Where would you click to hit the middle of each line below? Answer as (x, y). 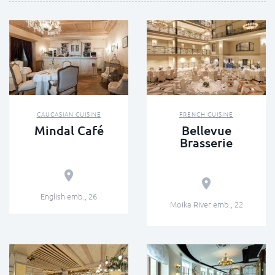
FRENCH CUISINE (206, 114)
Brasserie (206, 143)
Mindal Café (69, 130)
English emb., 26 (69, 196)
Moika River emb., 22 (206, 204)
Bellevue (206, 130)
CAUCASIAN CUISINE (69, 114)
